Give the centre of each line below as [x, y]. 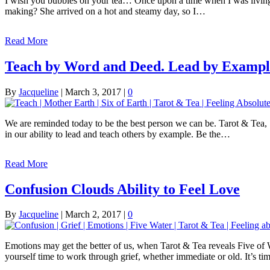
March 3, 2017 [93, 92]
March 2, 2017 [93, 215]
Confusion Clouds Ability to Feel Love [122, 189]
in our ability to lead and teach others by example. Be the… [118, 134]
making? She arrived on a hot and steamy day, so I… [105, 11]
